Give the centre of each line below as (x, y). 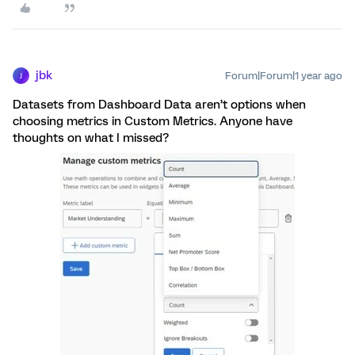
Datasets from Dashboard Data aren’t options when (159, 105)
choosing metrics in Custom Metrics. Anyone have (153, 121)
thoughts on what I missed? (91, 138)
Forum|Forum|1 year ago (284, 76)
